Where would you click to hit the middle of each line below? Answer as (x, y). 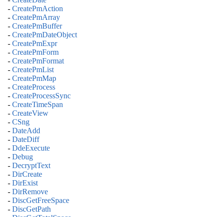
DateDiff (26, 139)
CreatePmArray (36, 17)
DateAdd (26, 131)
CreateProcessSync (41, 96)
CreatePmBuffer (37, 26)
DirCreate (27, 174)
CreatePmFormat (38, 61)
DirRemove (30, 192)
